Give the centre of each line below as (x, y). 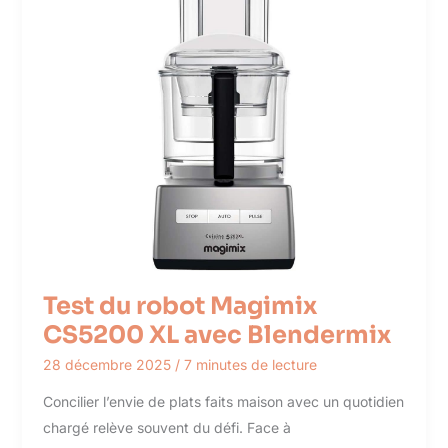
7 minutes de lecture (250, 364)
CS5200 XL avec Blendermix (216, 335)
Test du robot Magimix (179, 306)
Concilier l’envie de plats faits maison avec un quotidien (223, 401)
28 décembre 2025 (108, 364)
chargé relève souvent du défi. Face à (166, 427)
